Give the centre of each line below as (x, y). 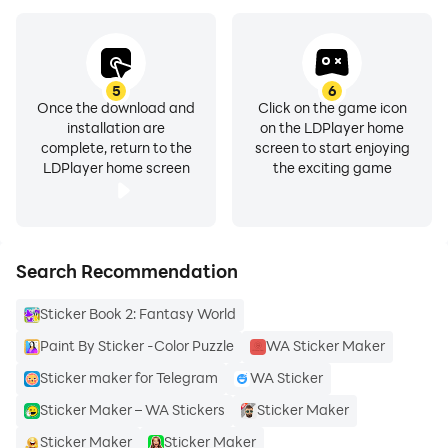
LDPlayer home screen (116, 167)
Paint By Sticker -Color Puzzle (137, 345)
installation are (116, 127)
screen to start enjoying (332, 147)
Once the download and (116, 107)
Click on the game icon (332, 107)
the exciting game (332, 167)
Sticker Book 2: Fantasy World (138, 313)
